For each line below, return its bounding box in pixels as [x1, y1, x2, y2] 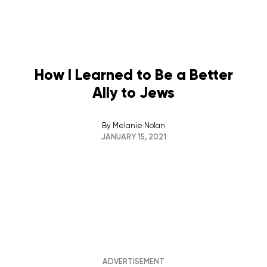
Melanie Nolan [113, 121, 165, 131]
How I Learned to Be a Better [34, 66, 233, 85]
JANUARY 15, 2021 [101, 132, 166, 142]
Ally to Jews [92, 83, 175, 103]
